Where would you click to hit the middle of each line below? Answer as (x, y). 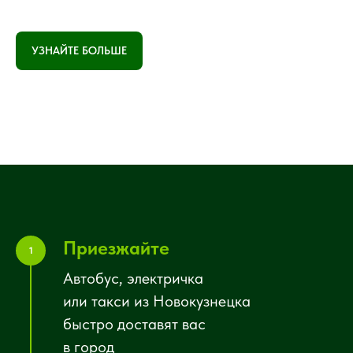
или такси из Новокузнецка (157, 301)
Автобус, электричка (133, 279)
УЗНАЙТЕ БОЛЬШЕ (79, 51)
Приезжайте (116, 248)
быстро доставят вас (134, 324)
